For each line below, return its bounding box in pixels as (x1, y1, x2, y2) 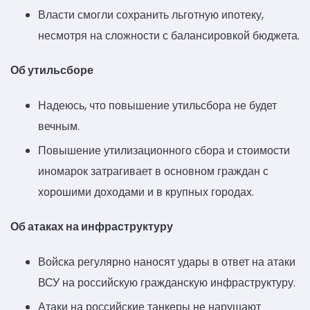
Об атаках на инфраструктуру (10, 219, 173, 235)
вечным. (38, 118, 80, 135)
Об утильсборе (10, 62, 93, 78)
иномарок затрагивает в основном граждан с (38, 163, 268, 180)
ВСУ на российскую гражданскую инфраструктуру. (38, 275, 295, 291)
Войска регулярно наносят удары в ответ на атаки (38, 254, 295, 271)
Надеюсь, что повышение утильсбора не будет (38, 98, 277, 114)
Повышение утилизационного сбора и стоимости (38, 143, 290, 159)
